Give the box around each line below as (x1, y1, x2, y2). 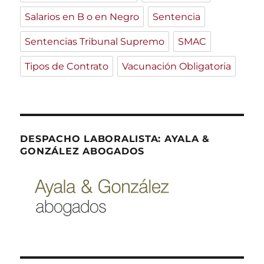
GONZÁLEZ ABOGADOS (20, 145, 145, 157)
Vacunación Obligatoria (122, 60, 232, 72)
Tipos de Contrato (25, 60, 109, 72)
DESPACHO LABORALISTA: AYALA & (20, 133, 210, 144)
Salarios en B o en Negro (25, 11, 140, 22)
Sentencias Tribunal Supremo (25, 35, 165, 47)
